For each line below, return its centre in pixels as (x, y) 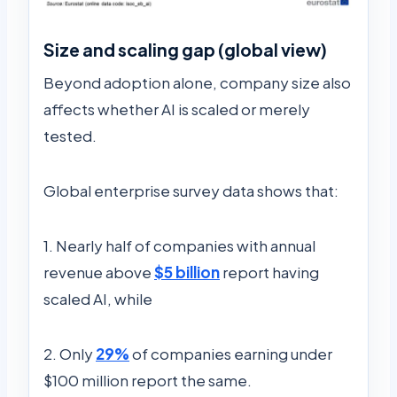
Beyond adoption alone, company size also (197, 82)
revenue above (99, 272)
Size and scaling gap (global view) (185, 49)
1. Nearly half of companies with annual (179, 245)
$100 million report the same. (148, 380)
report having (269, 272)
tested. (70, 135)
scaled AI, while (98, 298)
